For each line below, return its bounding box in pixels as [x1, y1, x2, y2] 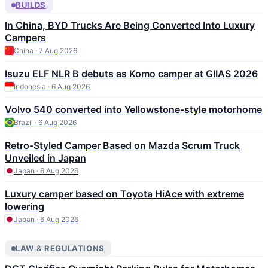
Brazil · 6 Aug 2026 [14, 118, 77, 127]
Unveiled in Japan [5, 152, 86, 165]
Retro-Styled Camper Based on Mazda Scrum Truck [5, 139, 240, 152]
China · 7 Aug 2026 [14, 46, 77, 56]
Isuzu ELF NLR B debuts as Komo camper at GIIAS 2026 [5, 68, 258, 80]
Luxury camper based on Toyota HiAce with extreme [5, 188, 244, 200]
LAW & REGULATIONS [16, 243, 105, 254]
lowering [5, 200, 44, 213]
